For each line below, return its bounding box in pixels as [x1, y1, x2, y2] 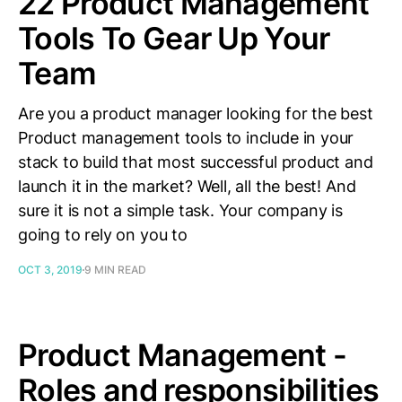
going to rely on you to [18, 225, 188, 244]
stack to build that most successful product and [18, 153, 373, 171]
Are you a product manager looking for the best [18, 104, 373, 123]
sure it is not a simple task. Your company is [18, 201, 343, 220]
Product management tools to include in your [18, 128, 354, 147]
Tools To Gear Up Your [18, 20, 330, 57]
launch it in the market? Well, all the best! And [18, 177, 356, 196]
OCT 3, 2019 [18, 263, 83, 276]
